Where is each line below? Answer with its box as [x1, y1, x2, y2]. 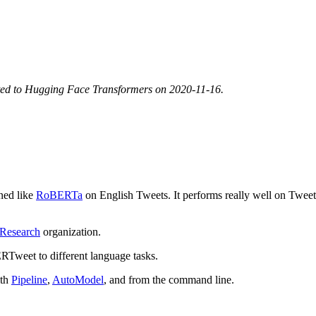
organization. [40, 226, 101, 238]
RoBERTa [36, 189, 83, 202]
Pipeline [11, 274, 47, 286]
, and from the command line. [104, 274, 234, 286]
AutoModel [52, 274, 104, 286]
